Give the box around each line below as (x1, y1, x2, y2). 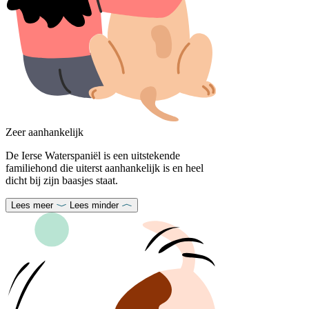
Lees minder (70, 200, 119, 211)
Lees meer (11, 200, 53, 211)
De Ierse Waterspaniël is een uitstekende (6, 150, 180, 162)
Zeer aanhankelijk (6, 126, 83, 139)
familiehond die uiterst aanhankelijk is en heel (6, 162, 203, 175)
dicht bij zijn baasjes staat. (6, 175, 118, 187)
